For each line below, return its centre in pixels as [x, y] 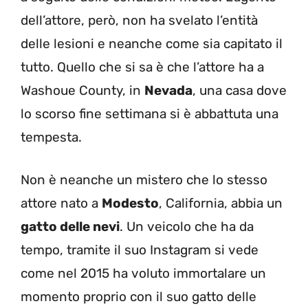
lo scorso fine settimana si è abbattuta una [150, 113]
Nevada [168, 90]
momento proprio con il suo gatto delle [139, 297]
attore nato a [61, 203]
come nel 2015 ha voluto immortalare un [143, 273]
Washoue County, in [82, 90]
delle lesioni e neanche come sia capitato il [152, 43]
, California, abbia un [221, 203]
